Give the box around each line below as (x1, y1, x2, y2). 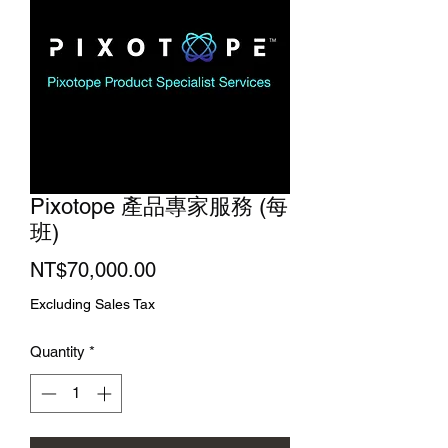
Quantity (30, 343, 85, 361)
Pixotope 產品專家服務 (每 (30, 194, 288, 220)
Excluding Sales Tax (30, 296, 155, 313)
